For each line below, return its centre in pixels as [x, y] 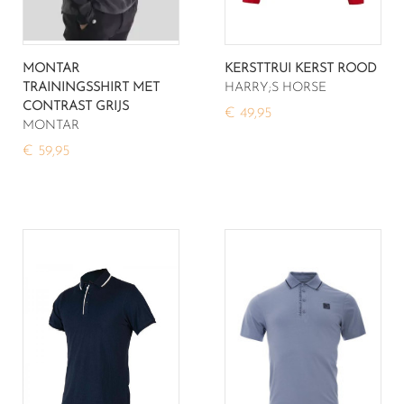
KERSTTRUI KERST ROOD [301, 69]
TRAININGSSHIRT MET [91, 87]
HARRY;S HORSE [275, 87]
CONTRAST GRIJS [76, 106]
